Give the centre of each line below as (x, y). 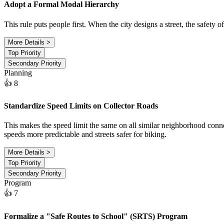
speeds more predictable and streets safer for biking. (85, 134)
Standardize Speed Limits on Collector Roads (81, 106)
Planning (18, 72)
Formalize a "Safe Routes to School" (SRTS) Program (96, 216)
